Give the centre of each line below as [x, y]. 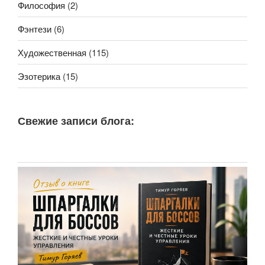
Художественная [52, 52]
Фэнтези [35, 28]
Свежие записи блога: [76, 121]
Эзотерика [39, 76]
